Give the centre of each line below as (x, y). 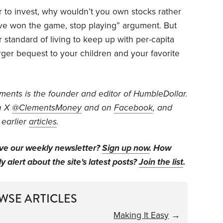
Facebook (133, 108)
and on (98, 108)
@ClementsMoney (47, 108)
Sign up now (126, 148)
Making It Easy (141, 215)
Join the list (161, 162)
